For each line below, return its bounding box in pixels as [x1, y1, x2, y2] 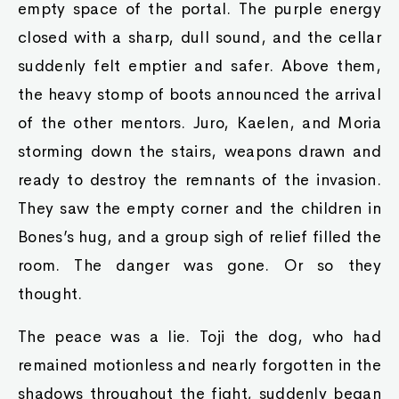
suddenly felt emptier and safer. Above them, [18, 56, 381, 76]
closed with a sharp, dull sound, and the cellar [18, 28, 381, 47]
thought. [18, 284, 83, 304]
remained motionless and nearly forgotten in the [18, 355, 381, 375]
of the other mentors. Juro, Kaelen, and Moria [18, 113, 381, 133]
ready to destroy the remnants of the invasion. [18, 170, 381, 190]
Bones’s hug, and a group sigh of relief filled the [18, 227, 381, 247]
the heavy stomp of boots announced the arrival [18, 85, 381, 104]
